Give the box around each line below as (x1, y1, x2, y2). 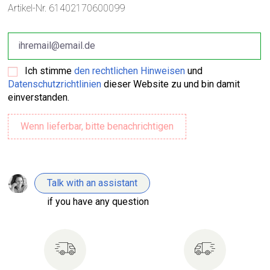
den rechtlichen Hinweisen (74, 64, 186, 77)
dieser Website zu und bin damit (101, 78, 240, 90)
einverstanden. (8, 91, 70, 103)
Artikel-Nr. (8, 2, 47, 14)
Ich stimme (25, 64, 75, 77)
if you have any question (47, 195, 149, 207)
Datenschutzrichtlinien (8, 78, 102, 90)
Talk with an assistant (47, 177, 138, 189)
